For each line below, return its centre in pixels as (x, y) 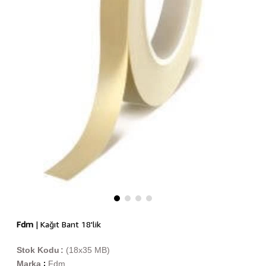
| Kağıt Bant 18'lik (67, 224)
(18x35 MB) (88, 250)
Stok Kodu (38, 250)
